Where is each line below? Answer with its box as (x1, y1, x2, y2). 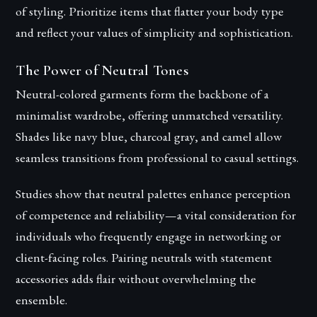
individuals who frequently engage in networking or (16, 228, 282, 245)
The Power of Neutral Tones (16, 62, 189, 80)
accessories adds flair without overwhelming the (16, 270, 257, 287)
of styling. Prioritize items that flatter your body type (16, 3, 284, 20)
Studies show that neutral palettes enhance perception (16, 185, 292, 202)
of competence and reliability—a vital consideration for (16, 207, 296, 224)
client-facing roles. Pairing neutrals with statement (16, 249, 272, 266)
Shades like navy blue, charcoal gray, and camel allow (16, 128, 282, 145)
